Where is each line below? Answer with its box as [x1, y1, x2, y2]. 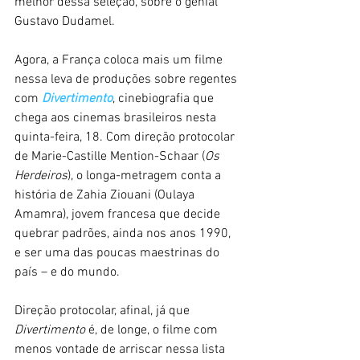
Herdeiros [14, 167, 67, 184]
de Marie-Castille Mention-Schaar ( [14, 148, 205, 165]
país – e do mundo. [14, 264, 120, 280]
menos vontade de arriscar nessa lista [14, 341, 228, 358]
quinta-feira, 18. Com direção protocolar [14, 129, 238, 145]
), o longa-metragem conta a [67, 167, 224, 184]
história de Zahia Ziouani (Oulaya [14, 186, 198, 203]
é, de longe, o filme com [85, 321, 221, 338]
